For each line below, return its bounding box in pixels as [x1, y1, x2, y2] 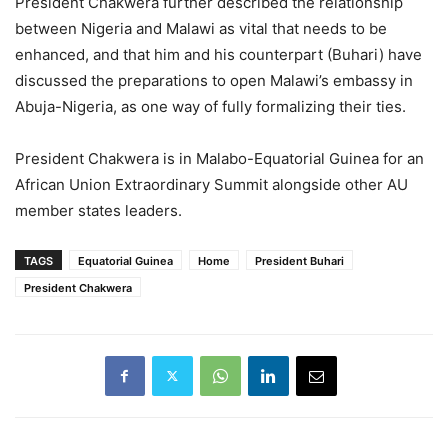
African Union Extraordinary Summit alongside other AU [15, 174, 408, 194]
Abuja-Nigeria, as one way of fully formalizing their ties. [15, 96, 406, 116]
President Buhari [255, 253, 344, 268]
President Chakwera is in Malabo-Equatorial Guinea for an [15, 148, 424, 168]
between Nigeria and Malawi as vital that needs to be [15, 18, 387, 38]
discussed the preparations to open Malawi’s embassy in [15, 70, 413, 90]
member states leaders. [15, 200, 182, 220]
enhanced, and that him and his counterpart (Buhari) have [15, 44, 422, 64]
